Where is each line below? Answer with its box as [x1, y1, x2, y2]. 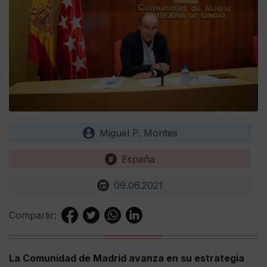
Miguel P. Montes [99, 126, 178, 139]
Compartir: [9, 209, 57, 221]
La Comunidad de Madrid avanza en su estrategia [9, 252, 244, 264]
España [122, 153, 155, 165]
